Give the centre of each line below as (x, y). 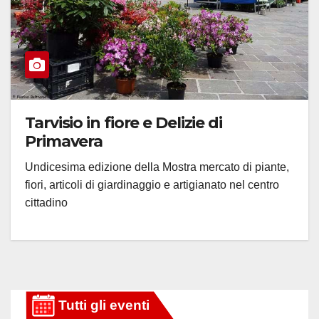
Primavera (64, 142)
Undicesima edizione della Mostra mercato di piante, (157, 167)
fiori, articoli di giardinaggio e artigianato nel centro (152, 185)
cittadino (46, 203)
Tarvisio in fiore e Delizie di (124, 123)
